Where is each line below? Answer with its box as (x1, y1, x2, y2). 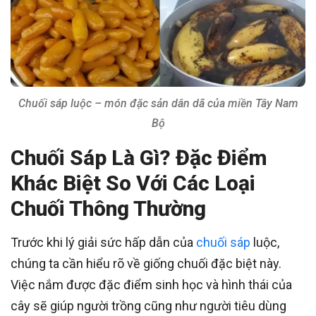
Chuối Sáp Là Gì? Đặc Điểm (11, 145, 267, 170)
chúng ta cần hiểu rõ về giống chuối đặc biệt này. (11, 255, 281, 271)
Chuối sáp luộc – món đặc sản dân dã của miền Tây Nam (18, 96, 298, 110)
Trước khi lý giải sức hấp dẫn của (11, 234, 196, 250)
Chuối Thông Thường (11, 195, 206, 221)
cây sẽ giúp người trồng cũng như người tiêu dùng (11, 298, 286, 313)
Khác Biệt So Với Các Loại (11, 170, 255, 195)
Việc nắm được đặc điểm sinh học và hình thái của (11, 276, 292, 292)
